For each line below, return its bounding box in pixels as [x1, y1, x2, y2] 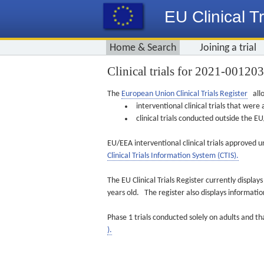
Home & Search [110, 42, 176, 54]
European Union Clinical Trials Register [121, 90, 247, 98]
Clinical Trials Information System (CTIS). [107, 151, 239, 160]
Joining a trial [200, 42, 256, 54]
